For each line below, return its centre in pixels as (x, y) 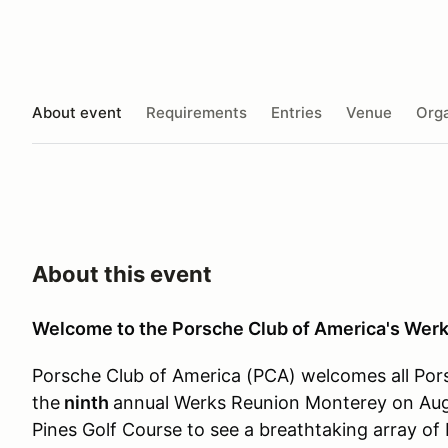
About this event (122, 274)
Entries (296, 112)
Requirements (196, 112)
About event (77, 112)
